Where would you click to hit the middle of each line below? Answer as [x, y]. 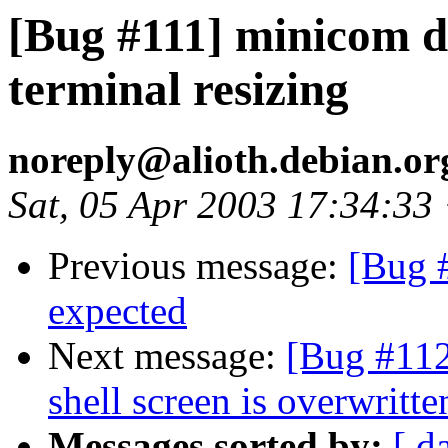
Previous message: [198, 266]
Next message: [167, 356]
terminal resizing [178, 89]
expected [117, 311]
